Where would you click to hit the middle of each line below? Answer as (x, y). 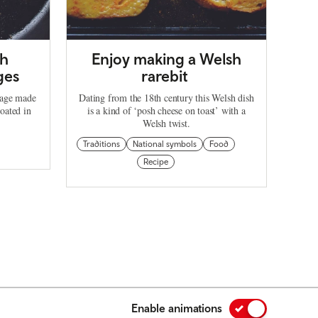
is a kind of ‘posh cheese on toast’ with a (166, 110)
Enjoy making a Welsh (166, 59)
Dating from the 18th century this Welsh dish (166, 97)
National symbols (164, 144)
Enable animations (177, 308)
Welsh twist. (166, 123)
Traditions (101, 144)
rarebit (166, 76)
